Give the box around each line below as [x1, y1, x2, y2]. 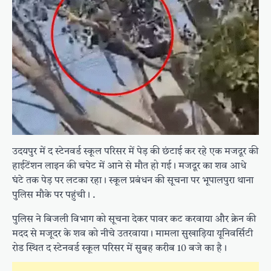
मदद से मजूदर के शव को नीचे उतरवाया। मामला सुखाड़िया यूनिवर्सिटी [12, 229, 253, 240]
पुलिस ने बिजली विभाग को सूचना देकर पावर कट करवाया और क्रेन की [12, 215, 256, 225]
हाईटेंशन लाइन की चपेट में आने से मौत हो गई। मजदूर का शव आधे [12, 162, 246, 172]
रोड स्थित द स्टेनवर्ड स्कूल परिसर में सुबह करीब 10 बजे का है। [12, 244, 227, 254]
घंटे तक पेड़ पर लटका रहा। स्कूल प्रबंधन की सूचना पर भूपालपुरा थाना [12, 176, 253, 186]
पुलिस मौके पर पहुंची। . [12, 191, 96, 201]
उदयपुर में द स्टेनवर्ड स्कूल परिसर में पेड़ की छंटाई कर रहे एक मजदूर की [12, 147, 258, 157]
